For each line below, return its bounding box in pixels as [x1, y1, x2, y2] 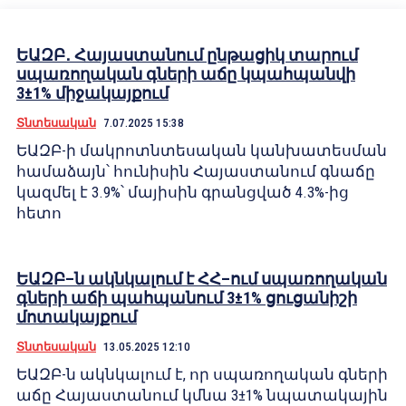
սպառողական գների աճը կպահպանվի [16, 64, 355, 83]
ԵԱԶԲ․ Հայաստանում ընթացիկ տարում [16, 45, 358, 64]
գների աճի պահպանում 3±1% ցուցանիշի [16, 288, 357, 307]
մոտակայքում [16, 307, 137, 326]
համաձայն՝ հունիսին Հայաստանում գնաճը [16, 162, 375, 180]
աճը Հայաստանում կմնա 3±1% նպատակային [16, 386, 388, 404]
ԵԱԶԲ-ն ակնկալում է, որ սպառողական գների [16, 365, 388, 383]
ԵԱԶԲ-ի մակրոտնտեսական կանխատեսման [16, 141, 387, 159]
